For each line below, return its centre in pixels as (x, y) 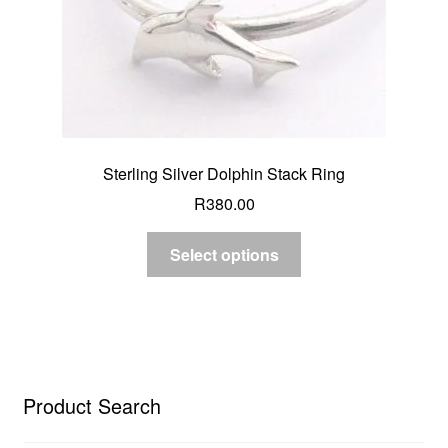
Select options (224, 255)
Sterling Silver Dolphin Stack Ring (224, 173)
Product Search (91, 406)
